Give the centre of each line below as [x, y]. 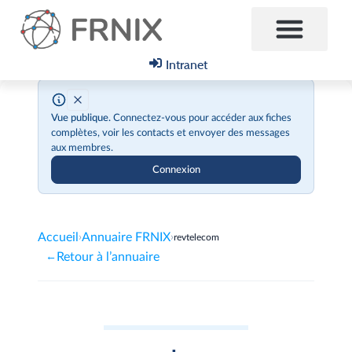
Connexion [176, 170]
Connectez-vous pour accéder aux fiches [201, 118]
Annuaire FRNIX [126, 237]
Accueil [58, 237]
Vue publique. [81, 118]
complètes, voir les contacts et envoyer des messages [170, 133]
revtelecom [196, 237]
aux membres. [82, 148]
